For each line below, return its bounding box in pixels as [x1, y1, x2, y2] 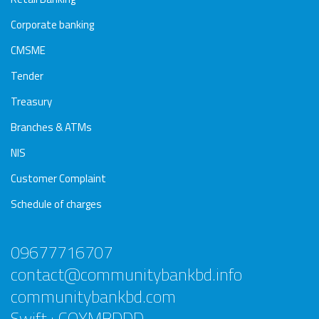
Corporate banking [11, 16, 94, 33]
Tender [11, 67, 43, 84]
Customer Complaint [11, 169, 106, 187]
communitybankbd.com [11, 283, 176, 309]
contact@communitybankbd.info [11, 261, 242, 287]
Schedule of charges [11, 195, 102, 212]
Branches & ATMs [11, 118, 92, 135]
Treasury [11, 93, 52, 110]
